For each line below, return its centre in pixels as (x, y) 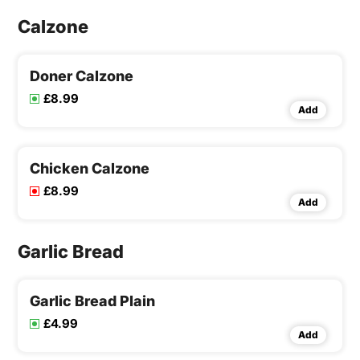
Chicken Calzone (90, 169)
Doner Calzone (82, 76)
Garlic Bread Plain (92, 301)
